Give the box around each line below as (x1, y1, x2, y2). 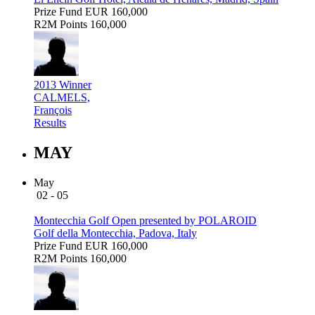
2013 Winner (34, 79, 91, 91)
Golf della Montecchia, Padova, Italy (34, 227, 197, 240)
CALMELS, (34, 91, 90, 104)
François (34, 104, 72, 117)
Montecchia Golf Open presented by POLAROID (34, 214, 257, 227)
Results (34, 117, 66, 129)
